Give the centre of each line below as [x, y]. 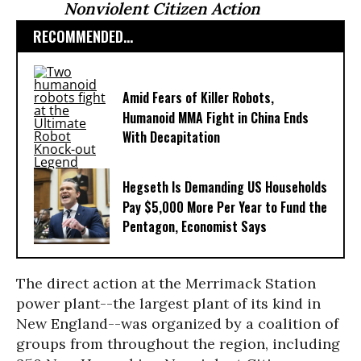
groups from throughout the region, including [178, 344]
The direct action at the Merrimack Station [166, 283]
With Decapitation [171, 137]
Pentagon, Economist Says [195, 227]
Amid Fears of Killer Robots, [198, 98]
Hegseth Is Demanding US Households [225, 187]
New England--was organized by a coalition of [177, 324]
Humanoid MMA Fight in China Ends [216, 118]
